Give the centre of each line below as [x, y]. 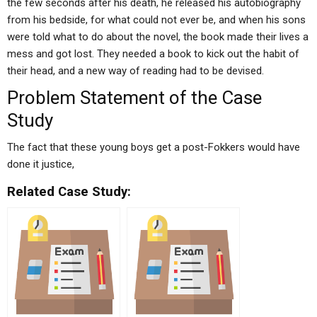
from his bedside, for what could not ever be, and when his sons [156, 20]
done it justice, [41, 164]
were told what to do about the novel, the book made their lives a [158, 37]
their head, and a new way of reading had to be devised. [136, 71]
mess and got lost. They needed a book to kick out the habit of [153, 54]
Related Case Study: [69, 192]
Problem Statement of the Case [134, 98]
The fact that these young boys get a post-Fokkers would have [154, 147]
